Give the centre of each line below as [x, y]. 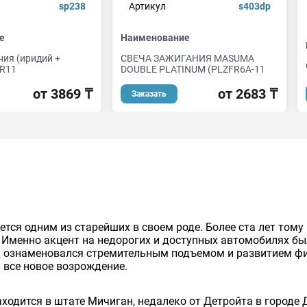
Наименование [155, 38]
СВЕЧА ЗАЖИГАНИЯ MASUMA [187, 58]
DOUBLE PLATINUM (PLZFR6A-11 [193, 69]
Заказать [149, 94]
